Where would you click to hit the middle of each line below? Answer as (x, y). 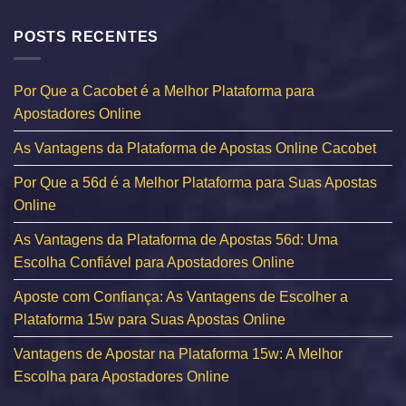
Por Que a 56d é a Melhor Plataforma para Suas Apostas (195, 183)
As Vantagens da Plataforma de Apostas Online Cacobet (195, 149)
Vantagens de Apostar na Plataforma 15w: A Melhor (178, 354)
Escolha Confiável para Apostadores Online (154, 263)
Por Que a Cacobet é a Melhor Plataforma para (164, 92)
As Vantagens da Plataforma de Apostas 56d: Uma (176, 240)
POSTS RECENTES (87, 36)
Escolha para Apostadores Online (121, 377)
